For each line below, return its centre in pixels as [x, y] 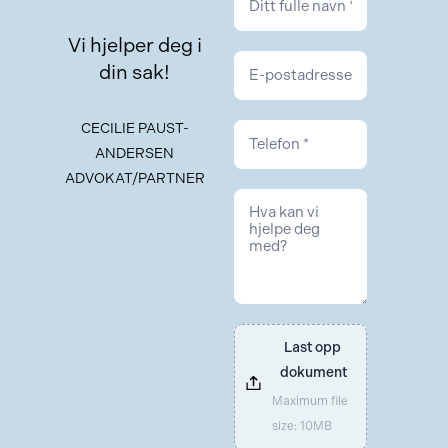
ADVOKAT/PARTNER [134, 178]
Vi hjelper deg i [134, 45]
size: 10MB [301, 426]
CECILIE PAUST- [134, 128]
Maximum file [309, 401]
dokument [314, 372]
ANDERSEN [135, 153]
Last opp [312, 347]
